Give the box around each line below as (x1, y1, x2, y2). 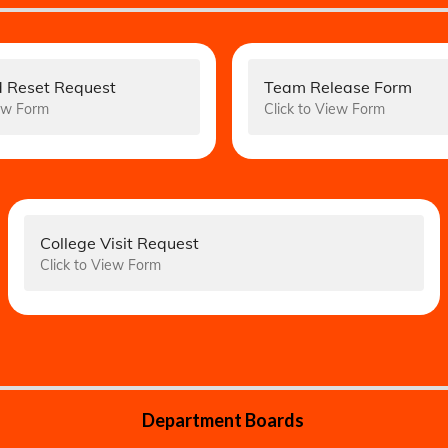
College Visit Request (40, 233, 199, 253)
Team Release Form (264, 77, 412, 97)
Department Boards (141, 409, 307, 431)
